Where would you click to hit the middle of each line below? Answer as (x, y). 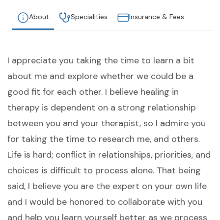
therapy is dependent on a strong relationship (102, 108)
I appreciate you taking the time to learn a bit (101, 61)
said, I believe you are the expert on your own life (107, 186)
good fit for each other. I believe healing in (93, 92)
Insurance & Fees (157, 17)
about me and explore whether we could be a (100, 76)
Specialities (89, 17)
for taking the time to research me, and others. (104, 139)
